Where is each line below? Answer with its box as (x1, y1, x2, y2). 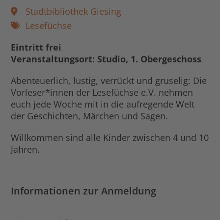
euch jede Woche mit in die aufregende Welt (11, 98, 195, 110)
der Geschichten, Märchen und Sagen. (11, 110, 168, 122)
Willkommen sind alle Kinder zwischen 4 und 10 (11, 132, 209, 144)
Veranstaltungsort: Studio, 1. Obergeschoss (11, 53, 202, 65)
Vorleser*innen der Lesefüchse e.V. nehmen (11, 86, 193, 99)
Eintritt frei (11, 41, 62, 54)
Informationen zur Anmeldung (11, 184, 157, 198)
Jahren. (11, 143, 40, 156)
